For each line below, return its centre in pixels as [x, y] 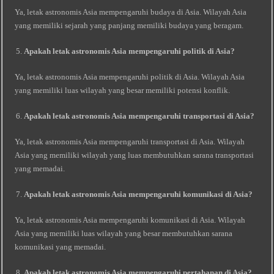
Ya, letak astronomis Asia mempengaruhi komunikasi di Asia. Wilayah [130, 220]
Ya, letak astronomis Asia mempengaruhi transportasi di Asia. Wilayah [130, 142]
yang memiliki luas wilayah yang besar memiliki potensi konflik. [123, 90]
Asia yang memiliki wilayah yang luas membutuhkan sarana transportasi [135, 155]
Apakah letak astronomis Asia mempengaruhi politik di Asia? [130, 51]
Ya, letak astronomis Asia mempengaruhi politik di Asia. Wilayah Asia [130, 77]
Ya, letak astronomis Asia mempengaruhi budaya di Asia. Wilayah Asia [131, 12]
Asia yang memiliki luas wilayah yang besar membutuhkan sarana [124, 233]
